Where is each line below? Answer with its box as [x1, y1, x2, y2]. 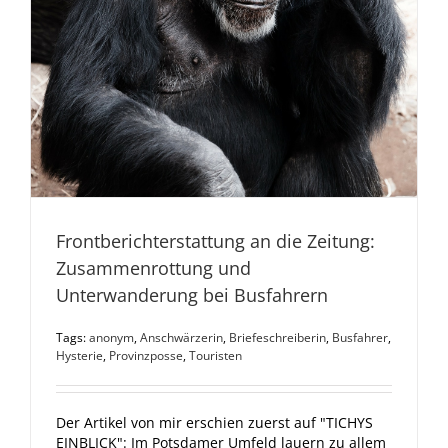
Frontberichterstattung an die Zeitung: [56, 228, 375, 253]
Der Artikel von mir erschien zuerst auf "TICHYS [56, 412, 373, 432]
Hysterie [56, 346, 103, 364]
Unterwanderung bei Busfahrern [56, 282, 328, 307]
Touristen [189, 346, 242, 364]
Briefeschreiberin [229, 328, 326, 346]
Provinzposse [109, 346, 183, 364]
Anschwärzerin [140, 328, 223, 346]
